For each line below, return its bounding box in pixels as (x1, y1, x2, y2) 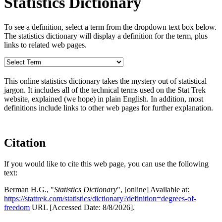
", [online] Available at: (117, 185, 189, 194)
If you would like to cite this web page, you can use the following (4, 159, 209, 168)
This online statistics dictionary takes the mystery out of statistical (4, 76, 207, 85)
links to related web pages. (4, 40, 87, 49)
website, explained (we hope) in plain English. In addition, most (4, 94, 203, 103)
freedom (4, 203, 30, 212)
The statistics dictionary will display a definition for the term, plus (4, 31, 208, 40)
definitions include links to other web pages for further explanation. (4, 103, 213, 112)
